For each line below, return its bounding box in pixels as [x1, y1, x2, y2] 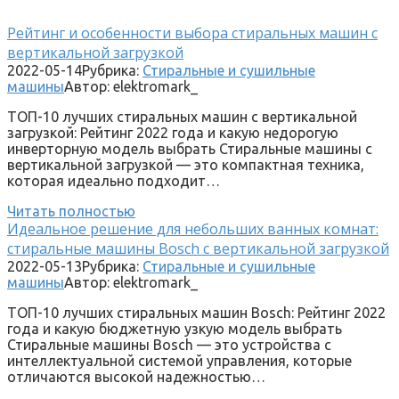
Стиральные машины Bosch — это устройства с [7, 336, 331, 353]
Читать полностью [7, 202, 135, 219]
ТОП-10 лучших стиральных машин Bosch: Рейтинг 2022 [7, 304, 386, 321]
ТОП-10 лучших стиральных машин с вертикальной [7, 108, 357, 125]
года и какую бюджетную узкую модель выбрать [7, 320, 342, 337]
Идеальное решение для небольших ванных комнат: [7, 218, 379, 239]
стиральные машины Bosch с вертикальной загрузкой [7, 238, 389, 258]
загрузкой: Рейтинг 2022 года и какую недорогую [7, 124, 338, 141]
